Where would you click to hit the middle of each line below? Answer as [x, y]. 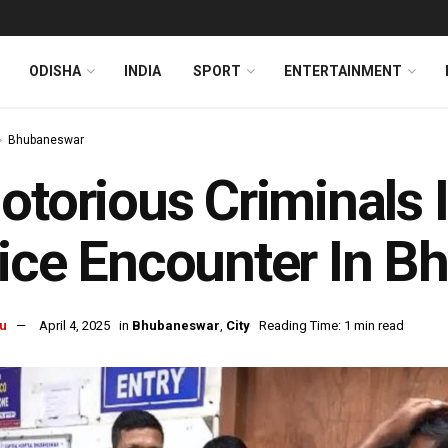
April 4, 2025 [74, 326]
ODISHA [55, 71]
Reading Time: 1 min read [331, 326]
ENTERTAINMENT [343, 71]
